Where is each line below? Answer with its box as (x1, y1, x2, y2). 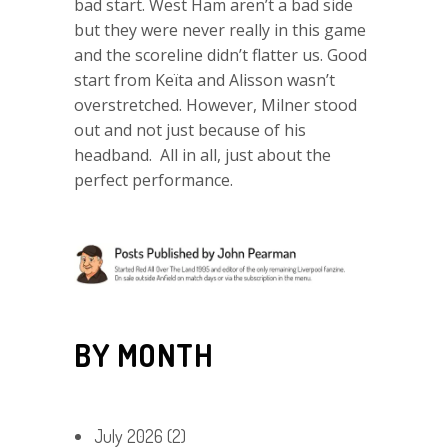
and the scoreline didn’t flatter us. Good (74, 43, 367, 66)
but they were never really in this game (74, 18, 366, 41)
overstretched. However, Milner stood (74, 93, 357, 116)
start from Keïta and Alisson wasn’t (74, 68, 335, 91)
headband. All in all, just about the (74, 143, 331, 166)
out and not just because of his (74, 118, 306, 141)
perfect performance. (74, 168, 233, 191)
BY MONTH (74, 335, 213, 374)
